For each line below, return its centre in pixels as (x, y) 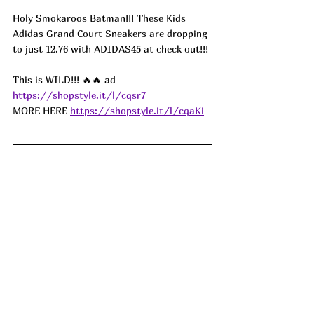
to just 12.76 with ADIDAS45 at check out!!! (110, 49)
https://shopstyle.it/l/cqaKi (137, 111)
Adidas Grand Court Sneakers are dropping (111, 34)
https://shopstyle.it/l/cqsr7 (79, 95)
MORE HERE (41, 111)
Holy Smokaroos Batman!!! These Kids (101, 18)
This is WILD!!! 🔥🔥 (59, 80)
